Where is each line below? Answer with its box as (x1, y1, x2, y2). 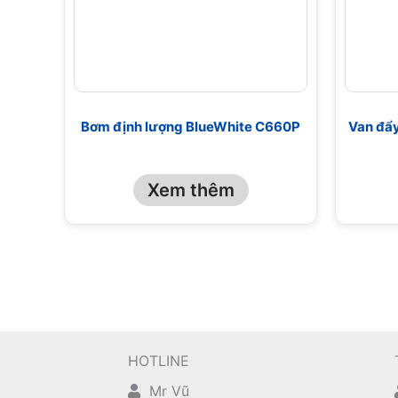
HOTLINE (128, 352, 189, 370)
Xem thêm (147, 179, 235, 201)
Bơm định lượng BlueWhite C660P (81, 118, 300, 136)
